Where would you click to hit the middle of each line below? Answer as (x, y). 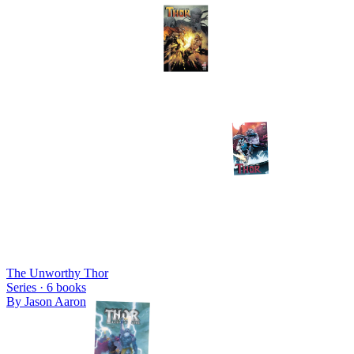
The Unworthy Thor (57, 273)
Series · (26, 287)
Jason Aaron (55, 301)
